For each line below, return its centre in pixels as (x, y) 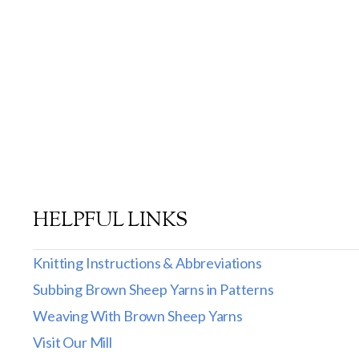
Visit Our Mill (73, 342)
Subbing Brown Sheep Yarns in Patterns (153, 289)
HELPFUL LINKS (111, 221)
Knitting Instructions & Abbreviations (147, 263)
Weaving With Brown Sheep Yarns (138, 316)
